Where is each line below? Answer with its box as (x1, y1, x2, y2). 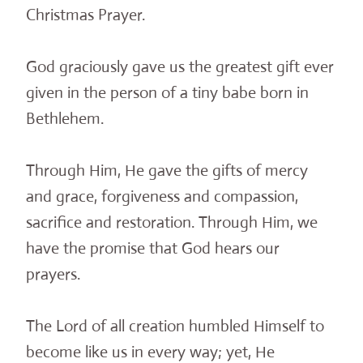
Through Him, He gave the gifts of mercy (26, 160, 308, 181)
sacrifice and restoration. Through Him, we (26, 212, 318, 233)
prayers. (26, 264, 80, 285)
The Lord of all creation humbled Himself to (26, 316, 324, 337)
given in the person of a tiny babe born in (26, 83, 309, 104)
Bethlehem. (26, 109, 104, 130)
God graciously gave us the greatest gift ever (26, 57, 334, 78)
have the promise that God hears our (26, 238, 280, 259)
